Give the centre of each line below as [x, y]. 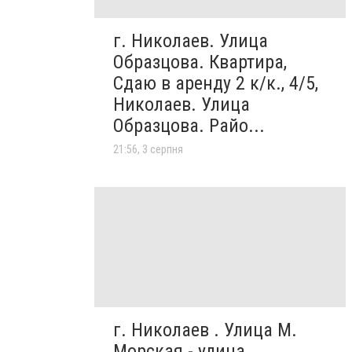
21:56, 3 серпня [148, 150]
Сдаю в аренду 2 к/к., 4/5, [216, 84]
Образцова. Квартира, [200, 62]
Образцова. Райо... [189, 126]
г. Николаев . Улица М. [205, 330]
